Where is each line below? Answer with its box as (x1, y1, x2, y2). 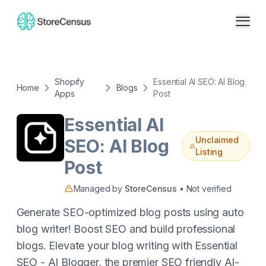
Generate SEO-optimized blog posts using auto (16, 206, 244, 218)
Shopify (55, 77, 85, 87)
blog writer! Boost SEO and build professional (16, 223, 236, 235)
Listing (195, 147, 223, 157)
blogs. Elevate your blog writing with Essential (16, 239, 237, 252)
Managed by (73, 183, 125, 194)
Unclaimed (195, 135, 239, 145)
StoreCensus (124, 183, 177, 194)
